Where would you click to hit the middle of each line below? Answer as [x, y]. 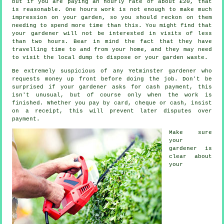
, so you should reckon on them [157, 18]
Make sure [190, 133]
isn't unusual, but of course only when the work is [112, 95]
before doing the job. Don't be [154, 79]
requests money [40, 79]
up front [82, 79]
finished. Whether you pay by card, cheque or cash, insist [112, 103]
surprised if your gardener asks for [79, 87]
